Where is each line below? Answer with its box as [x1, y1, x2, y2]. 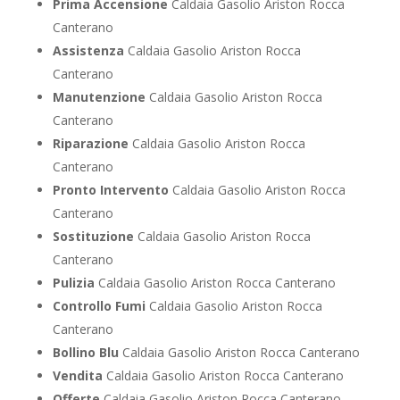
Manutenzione [52, 88, 146, 106]
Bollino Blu [52, 344, 119, 362]
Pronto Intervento [52, 181, 169, 199]
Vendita [52, 367, 103, 385]
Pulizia [52, 274, 95, 292]
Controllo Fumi [52, 297, 146, 315]
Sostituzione [52, 228, 134, 246]
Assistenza [52, 42, 124, 60]
